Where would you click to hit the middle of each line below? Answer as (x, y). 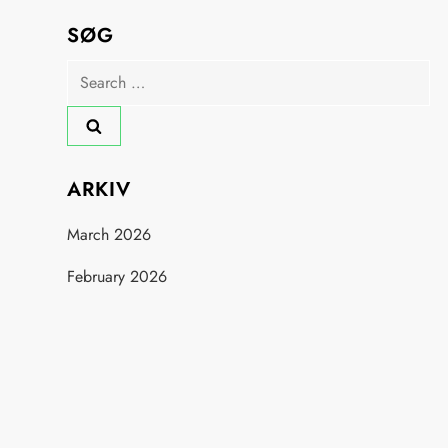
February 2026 (117, 277)
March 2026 (109, 235)
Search (89, 72)
